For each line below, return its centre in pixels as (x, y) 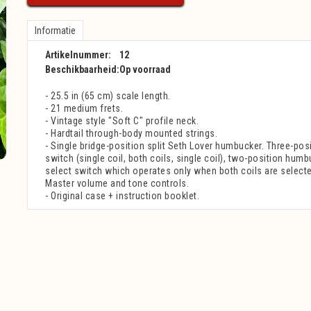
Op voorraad (145, 69)
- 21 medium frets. (84, 108)
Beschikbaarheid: (82, 69)
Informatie (55, 31)
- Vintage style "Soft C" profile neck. (122, 121)
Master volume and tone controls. (117, 183)
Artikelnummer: (78, 55)
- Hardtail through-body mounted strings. (131, 133)
